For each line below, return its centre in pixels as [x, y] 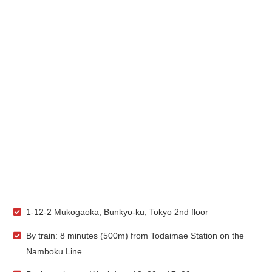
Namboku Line [54, 251]
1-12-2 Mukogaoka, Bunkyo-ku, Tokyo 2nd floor [117, 212]
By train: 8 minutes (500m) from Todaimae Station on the [135, 235]
